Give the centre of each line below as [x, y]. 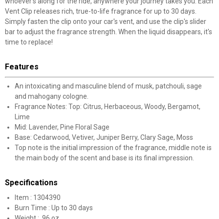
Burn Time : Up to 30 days [54, 208]
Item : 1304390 [38, 197]
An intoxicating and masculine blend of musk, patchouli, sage [108, 86]
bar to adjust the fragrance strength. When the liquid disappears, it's [109, 32]
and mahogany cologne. [52, 96]
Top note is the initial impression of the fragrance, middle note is [113, 148]
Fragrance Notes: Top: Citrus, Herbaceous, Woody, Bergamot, [108, 107]
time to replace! [29, 42]
